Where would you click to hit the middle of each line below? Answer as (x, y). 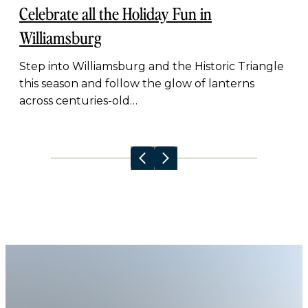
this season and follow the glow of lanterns (137, 84)
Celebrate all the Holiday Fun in (115, 13)
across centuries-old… (78, 101)
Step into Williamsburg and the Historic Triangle (152, 67)
